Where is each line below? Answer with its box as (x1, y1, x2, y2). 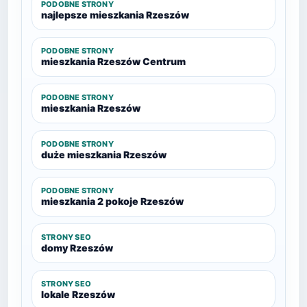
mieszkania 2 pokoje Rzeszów (41, 195, 184, 207)
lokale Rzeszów (41, 288, 115, 300)
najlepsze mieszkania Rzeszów (41, 9, 189, 21)
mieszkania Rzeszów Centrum (41, 56, 186, 67)
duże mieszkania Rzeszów (41, 149, 167, 160)
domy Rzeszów (41, 242, 113, 254)
